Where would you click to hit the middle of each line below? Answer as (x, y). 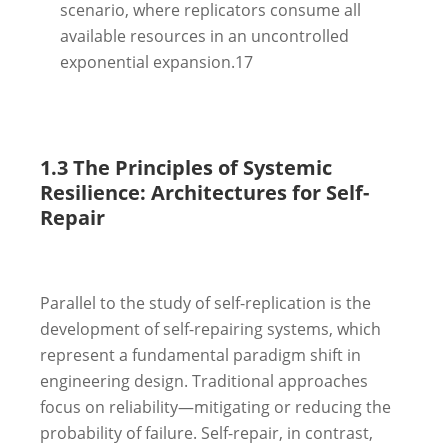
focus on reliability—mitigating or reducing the (215, 406)
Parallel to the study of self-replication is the (205, 302)
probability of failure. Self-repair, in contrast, (206, 432)
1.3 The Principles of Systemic (186, 167)
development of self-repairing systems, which (210, 328)
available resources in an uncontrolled (204, 35)
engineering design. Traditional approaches (204, 380)
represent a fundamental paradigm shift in (200, 354)
